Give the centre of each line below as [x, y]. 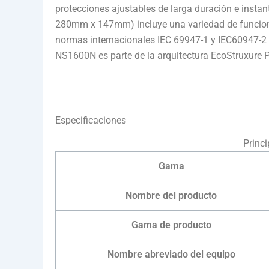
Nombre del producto [171, 195]
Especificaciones [91, 121]
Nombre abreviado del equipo [171, 254]
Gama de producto [171, 225]
